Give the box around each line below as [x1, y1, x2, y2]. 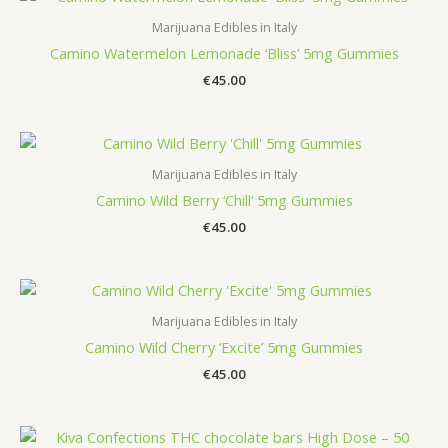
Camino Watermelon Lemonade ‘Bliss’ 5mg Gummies [49, 42, 399, 63]
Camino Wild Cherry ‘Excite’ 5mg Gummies [85, 337, 363, 358]
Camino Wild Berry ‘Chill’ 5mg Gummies [95, 190, 353, 210]
